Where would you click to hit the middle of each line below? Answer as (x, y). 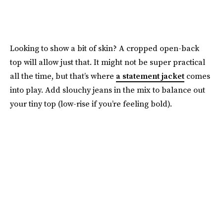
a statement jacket (150, 76)
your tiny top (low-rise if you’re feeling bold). (91, 104)
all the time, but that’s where (63, 76)
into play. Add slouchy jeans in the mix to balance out (108, 90)
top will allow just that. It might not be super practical (108, 62)
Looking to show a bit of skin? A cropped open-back (105, 48)
